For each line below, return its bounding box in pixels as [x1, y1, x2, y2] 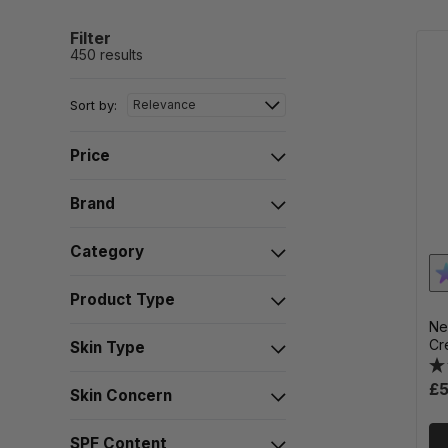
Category [70, 242, 144, 261]
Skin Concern [70, 386, 172, 405]
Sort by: [70, 96, 117, 113]
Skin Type [70, 338, 145, 357]
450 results [70, 46, 143, 63]
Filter [70, 28, 111, 48]
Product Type [70, 290, 175, 309]
